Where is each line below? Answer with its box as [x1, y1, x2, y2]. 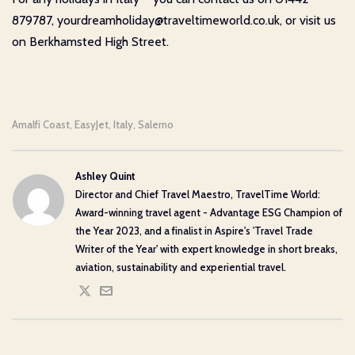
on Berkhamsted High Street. [12, 33, 169, 49]
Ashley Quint [75, 169, 136, 182]
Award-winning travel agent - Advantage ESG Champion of [75, 205, 342, 219]
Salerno [138, 117, 174, 131]
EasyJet [74, 117, 109, 131]
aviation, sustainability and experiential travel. [75, 260, 286, 273]
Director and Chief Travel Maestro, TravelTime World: [75, 187, 320, 200]
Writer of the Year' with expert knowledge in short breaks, [75, 242, 338, 255]
